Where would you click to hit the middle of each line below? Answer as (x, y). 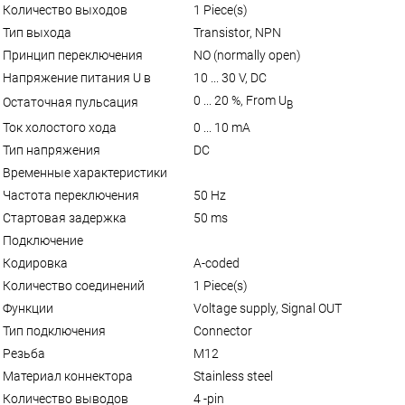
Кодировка (35, 263)
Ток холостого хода (60, 127)
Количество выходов (65, 9)
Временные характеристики (85, 172)
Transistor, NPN (237, 32)
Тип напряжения (52, 150)
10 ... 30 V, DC (230, 77)
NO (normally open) (247, 55)
